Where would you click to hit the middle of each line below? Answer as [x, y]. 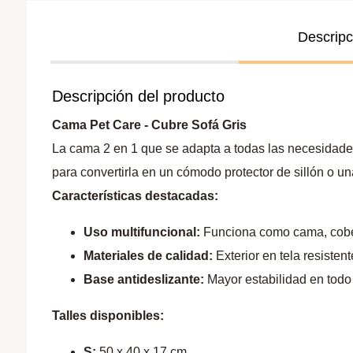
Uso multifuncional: [142, 232]
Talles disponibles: [108, 315]
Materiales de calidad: [149, 255]
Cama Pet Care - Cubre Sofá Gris [150, 124]
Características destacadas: [136, 195]
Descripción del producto [139, 96]
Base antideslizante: [144, 279]
